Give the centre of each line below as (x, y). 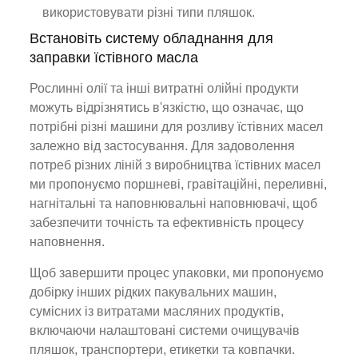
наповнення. (68, 242)
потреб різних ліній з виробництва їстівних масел (175, 165)
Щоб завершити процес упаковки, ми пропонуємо (177, 273)
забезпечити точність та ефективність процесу (167, 223)
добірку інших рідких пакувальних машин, (153, 292)
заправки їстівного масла (114, 58)
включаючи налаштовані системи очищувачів (165, 330)
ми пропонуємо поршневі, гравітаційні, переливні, (179, 184)
